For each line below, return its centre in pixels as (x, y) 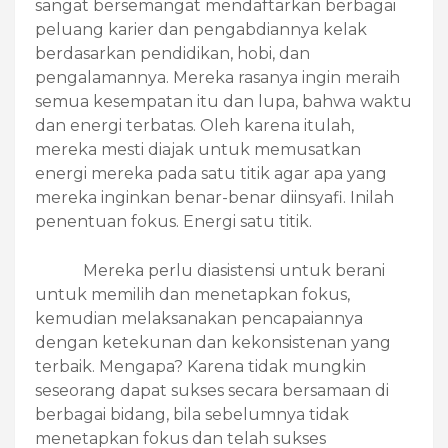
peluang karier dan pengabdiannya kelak (201, 30)
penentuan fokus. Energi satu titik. (173, 222)
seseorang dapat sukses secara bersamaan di (212, 391)
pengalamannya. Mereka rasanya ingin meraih (217, 78)
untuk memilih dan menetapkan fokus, (192, 295)
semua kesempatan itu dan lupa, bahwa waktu (223, 102)
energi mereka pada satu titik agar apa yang (211, 174)
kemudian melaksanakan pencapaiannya (199, 319)
